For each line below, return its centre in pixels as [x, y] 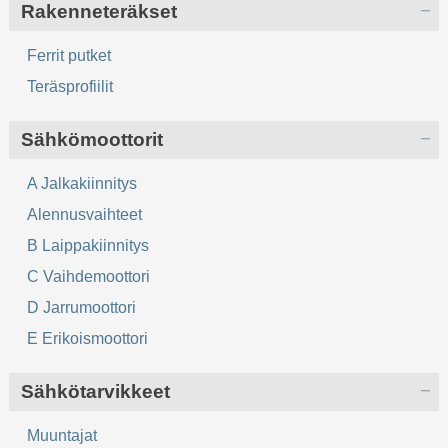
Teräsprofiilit [70, 86]
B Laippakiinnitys [88, 245]
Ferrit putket [69, 55]
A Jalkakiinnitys [82, 183]
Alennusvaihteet [85, 214]
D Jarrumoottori [82, 307]
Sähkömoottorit [92, 139]
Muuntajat [62, 435]
